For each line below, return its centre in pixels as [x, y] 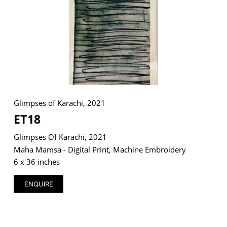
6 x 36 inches [36, 161]
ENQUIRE [39, 184]
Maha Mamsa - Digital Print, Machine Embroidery [100, 150]
